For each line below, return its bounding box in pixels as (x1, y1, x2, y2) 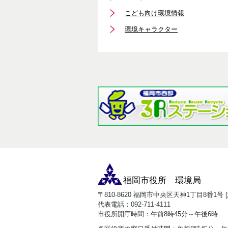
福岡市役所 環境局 (123, 175, 201, 185)
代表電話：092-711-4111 (98, 200, 170, 208)
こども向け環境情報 (125, 9, 184, 17)
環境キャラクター (125, 25, 178, 33)
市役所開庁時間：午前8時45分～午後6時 (98, 210, 218, 218)
